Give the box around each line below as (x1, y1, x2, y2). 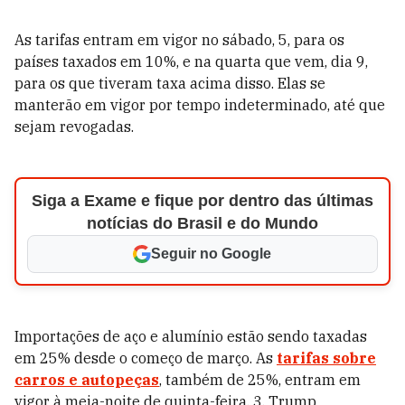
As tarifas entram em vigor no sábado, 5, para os (14, 31, 344, 49)
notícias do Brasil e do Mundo (86, 214, 318, 232)
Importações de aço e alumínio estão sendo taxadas (14, 327, 367, 345)
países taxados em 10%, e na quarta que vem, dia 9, (14, 52, 368, 71)
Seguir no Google (151, 246, 272, 261)
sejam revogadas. (14, 118, 134, 136)
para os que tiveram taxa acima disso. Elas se (14, 74, 325, 92)
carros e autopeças (14, 371, 159, 389)
